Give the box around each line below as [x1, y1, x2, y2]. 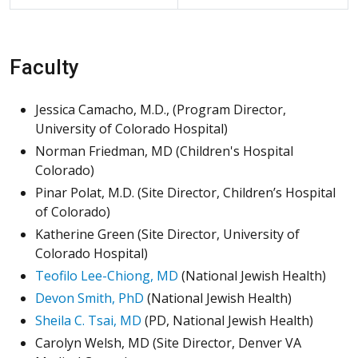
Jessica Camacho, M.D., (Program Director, [35, 100, 286, 118]
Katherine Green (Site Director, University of [35, 225, 300, 243]
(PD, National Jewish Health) [141, 311, 313, 329]
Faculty [10, 54, 79, 79]
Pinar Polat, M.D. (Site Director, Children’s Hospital [35, 183, 336, 201]
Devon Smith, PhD [35, 288, 144, 307]
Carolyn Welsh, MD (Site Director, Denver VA [35, 333, 301, 352]
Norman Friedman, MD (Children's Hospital [35, 141, 293, 160]
